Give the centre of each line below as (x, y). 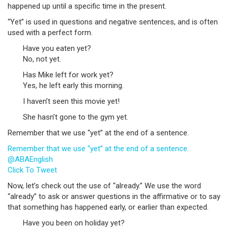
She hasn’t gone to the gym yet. (76, 117)
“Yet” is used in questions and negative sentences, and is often (113, 22)
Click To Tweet (32, 170)
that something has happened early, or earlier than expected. (108, 207)
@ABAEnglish (30, 159)
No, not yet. (42, 59)
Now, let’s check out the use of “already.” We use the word (104, 186)
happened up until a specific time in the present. (87, 6)
